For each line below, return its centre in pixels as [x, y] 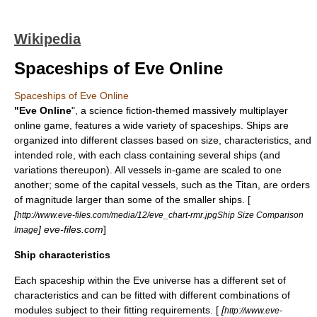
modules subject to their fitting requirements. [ [116, 310]
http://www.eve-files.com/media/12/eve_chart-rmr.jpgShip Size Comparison [160, 215]
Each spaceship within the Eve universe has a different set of [150, 280]
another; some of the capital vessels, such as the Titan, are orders [162, 185]
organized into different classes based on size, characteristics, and [163, 140]
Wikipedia [47, 39]
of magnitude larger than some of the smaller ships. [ [132, 200]
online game [42, 125]
